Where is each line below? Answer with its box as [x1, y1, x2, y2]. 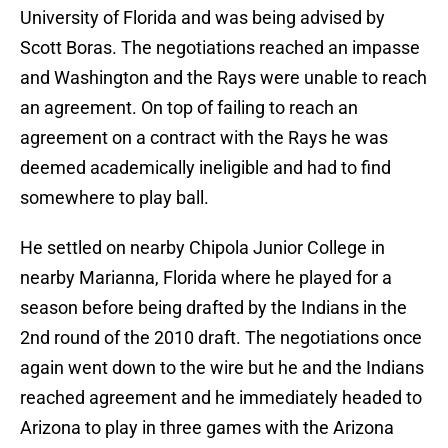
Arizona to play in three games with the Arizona [20, 417, 394, 439]
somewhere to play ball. [20, 187, 209, 209]
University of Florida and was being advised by [20, 7, 385, 29]
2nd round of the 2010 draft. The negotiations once [20, 327, 422, 349]
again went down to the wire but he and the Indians [20, 357, 424, 379]
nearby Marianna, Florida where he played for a [20, 267, 392, 289]
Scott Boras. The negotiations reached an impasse [20, 37, 420, 59]
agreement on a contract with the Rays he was [20, 127, 388, 149]
